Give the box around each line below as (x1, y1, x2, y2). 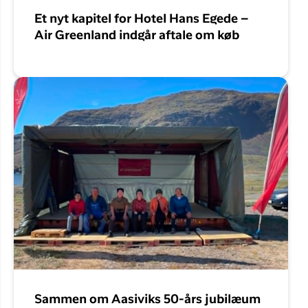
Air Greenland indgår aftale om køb (34, 30, 239, 42)
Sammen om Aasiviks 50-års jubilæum (34, 294, 261, 306)
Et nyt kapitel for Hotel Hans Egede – (34, 14, 249, 25)
